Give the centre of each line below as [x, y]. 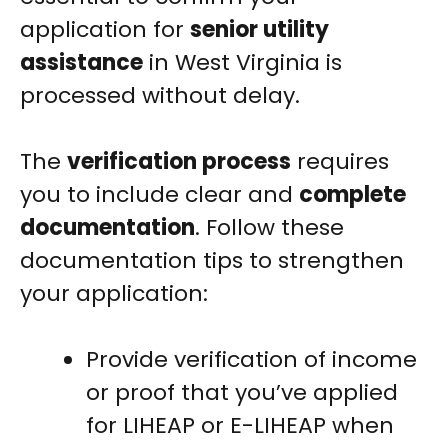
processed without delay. [160, 96]
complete [352, 195]
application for [105, 30]
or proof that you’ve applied [242, 393]
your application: [114, 294]
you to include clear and [159, 195]
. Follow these [269, 228]
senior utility [259, 30]
